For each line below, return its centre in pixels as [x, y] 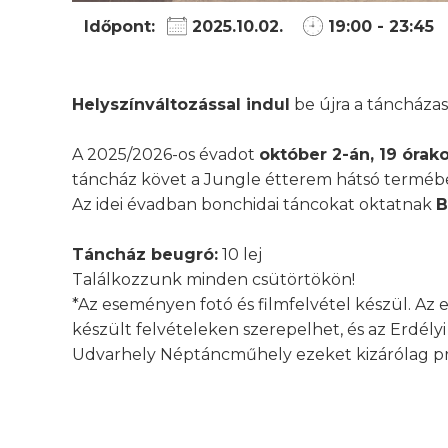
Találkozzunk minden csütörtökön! [213, 280]
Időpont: [119, 27]
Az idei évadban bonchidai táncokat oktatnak [254, 205]
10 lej [240, 255]
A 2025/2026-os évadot [165, 155]
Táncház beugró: [145, 255]
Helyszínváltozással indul [181, 105]
